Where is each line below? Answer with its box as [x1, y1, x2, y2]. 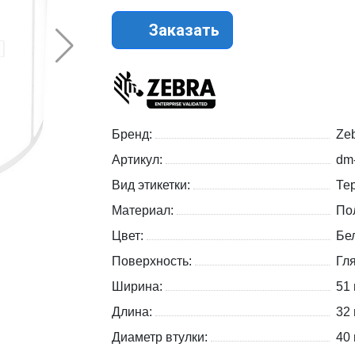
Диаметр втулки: [112, 330, 211, 345]
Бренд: [112, 128, 155, 142]
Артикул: [112, 153, 166, 167]
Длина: [112, 305, 155, 319]
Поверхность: [112, 254, 195, 269]
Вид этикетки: [112, 178, 193, 193]
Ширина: [112, 280, 166, 294]
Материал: [112, 204, 177, 218]
